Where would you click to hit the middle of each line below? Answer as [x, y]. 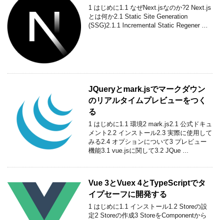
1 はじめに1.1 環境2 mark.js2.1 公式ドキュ [150, 124]
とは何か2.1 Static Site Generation [138, 16]
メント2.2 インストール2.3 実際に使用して [150, 133]
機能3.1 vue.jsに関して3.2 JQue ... [138, 150]
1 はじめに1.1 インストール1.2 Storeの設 [148, 206]
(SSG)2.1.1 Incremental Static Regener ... [148, 25]
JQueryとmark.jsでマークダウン [147, 89]
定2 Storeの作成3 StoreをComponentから [148, 215]
